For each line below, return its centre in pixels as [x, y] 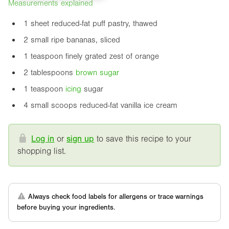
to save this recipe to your [143, 139]
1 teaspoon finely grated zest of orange [91, 56]
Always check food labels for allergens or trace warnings [114, 197]
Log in [43, 139]
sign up [81, 139]
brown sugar [97, 72]
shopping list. [42, 151]
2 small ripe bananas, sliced [72, 40]
